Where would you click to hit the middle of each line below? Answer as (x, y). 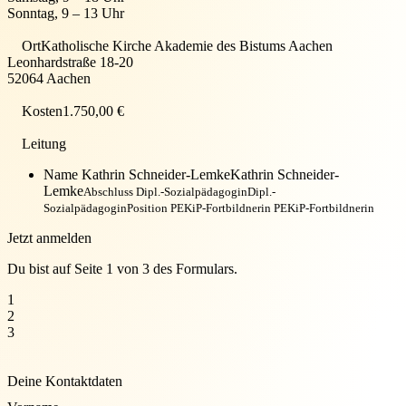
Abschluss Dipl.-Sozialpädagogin (165, 191)
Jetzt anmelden (49, 237)
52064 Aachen (49, 78)
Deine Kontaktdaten (65, 381)
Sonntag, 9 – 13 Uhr (66, 13)
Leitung (44, 143)
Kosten (42, 111)
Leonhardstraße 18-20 (70, 62)
